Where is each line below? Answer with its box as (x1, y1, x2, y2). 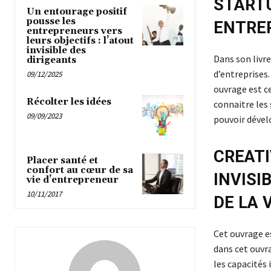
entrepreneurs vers (27, 25, 122, 37)
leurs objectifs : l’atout (27, 34, 134, 47)
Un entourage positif (27, 5, 127, 18)
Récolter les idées (27, 96, 111, 108)
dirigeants (27, 54, 76, 66)
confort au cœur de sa (27, 165, 133, 177)
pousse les (27, 15, 76, 27)
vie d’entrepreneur (27, 174, 119, 186)
